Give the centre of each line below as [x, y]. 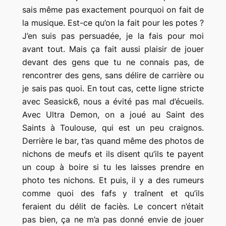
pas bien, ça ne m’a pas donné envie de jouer [113, 219]
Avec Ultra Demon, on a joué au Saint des [113, 114]
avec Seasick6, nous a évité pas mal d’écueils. [113, 101]
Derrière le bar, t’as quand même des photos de [113, 140]
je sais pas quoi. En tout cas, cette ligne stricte [113, 88]
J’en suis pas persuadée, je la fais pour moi [113, 36]
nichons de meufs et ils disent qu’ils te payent [113, 154]
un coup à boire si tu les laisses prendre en [113, 167]
